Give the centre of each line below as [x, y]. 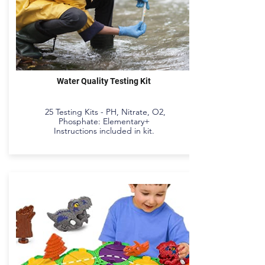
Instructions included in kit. [104, 131]
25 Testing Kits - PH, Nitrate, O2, [104, 112]
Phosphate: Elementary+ [104, 121]
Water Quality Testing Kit [104, 81]
